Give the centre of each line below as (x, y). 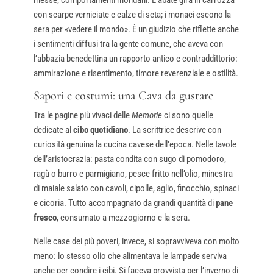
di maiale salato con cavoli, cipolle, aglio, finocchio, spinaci (136, 188)
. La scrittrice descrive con (174, 129)
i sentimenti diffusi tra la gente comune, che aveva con (128, 44)
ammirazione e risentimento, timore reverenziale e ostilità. (136, 73)
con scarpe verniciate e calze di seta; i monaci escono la (132, 14)
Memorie (147, 115)
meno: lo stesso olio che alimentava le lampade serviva (130, 256)
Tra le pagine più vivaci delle (82, 115)
